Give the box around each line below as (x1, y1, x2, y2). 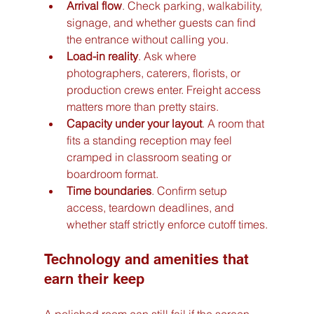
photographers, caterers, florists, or (66, 66, 243, 81)
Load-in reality (66, 49, 138, 64)
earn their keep (43, 271, 144, 288)
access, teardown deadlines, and (66, 200, 237, 215)
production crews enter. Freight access (66, 83, 264, 97)
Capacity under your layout (66, 116, 202, 131)
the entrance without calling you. (66, 32, 228, 47)
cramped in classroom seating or (66, 150, 234, 165)
